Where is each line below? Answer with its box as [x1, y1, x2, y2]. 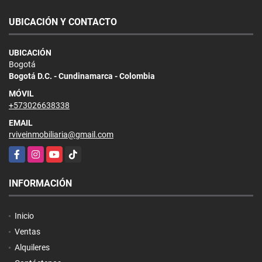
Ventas [15, 226, 40, 236]
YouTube [46, 147, 78, 157]
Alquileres [15, 242, 50, 252]
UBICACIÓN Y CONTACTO [9, 16, 117, 27]
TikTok [65, 147, 88, 157]
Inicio [15, 211, 34, 220]
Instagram [27, 147, 65, 157]
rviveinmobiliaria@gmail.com [9, 129, 113, 139]
